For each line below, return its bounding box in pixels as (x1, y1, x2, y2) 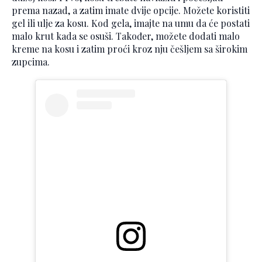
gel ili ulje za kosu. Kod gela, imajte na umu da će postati (12, 17, 250, 30)
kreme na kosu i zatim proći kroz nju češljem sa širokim (12, 43, 247, 56)
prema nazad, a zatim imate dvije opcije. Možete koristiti (12, 4, 250, 17)
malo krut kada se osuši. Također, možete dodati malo (12, 30, 240, 43)
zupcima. (12, 56, 50, 68)
